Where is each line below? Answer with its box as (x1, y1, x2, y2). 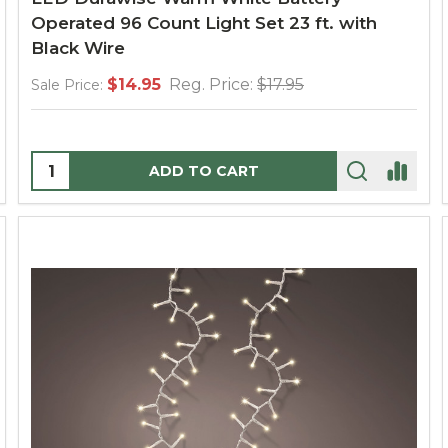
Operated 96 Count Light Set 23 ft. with (31, 13, 377, 33)
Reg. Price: (169, 75, 253, 94)
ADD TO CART (149, 162, 259, 180)
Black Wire (31, 38, 125, 58)
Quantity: (33, 155, 107, 174)
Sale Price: (31, 76, 103, 94)
